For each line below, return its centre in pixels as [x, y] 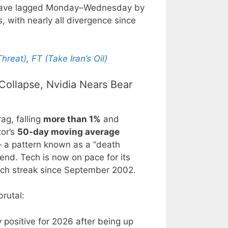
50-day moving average [68, 132]
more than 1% [72, 119]
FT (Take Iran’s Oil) [69, 59]
